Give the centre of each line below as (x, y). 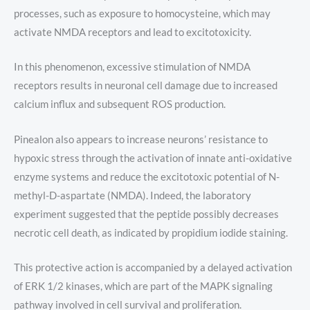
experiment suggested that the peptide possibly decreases (146, 214)
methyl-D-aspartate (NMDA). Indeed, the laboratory (133, 195)
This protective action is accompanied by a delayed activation (153, 267)
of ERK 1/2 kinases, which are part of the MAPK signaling (143, 286)
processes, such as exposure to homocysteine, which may (142, 13)
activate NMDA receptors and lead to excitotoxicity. (133, 32)
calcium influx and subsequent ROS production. (120, 104)
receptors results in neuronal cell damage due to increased (146, 86)
